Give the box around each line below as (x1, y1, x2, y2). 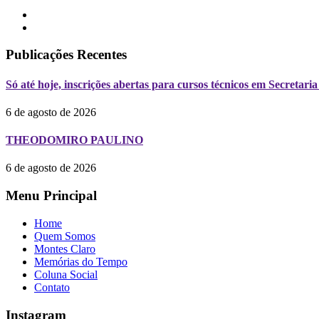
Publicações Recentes (6, 47, 127, 63)
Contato (34, 281, 70, 293)
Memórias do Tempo (34, 255, 127, 268)
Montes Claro (34, 242, 95, 255)
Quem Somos (34, 229, 95, 242)
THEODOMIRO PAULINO (6, 134, 143, 147)
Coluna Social (34, 268, 98, 281)
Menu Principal (6, 188, 97, 204)
